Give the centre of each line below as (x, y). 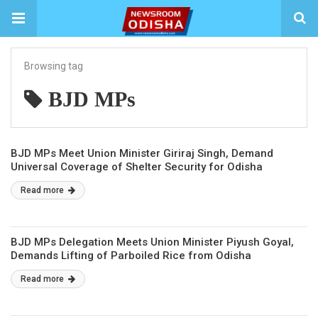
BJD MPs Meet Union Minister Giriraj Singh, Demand (142, 153)
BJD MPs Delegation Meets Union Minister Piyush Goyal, (152, 242)
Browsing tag (54, 66)
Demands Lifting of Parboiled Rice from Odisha (131, 256)
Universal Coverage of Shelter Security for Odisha (137, 167)
